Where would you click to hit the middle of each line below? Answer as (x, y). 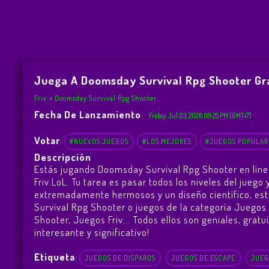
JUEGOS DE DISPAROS (120, 258)
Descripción (62, 157)
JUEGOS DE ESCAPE (203, 258)
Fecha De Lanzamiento (87, 115)
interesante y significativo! (92, 232)
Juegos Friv (98, 220)
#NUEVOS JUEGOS (99, 142)
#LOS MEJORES (167, 142)
